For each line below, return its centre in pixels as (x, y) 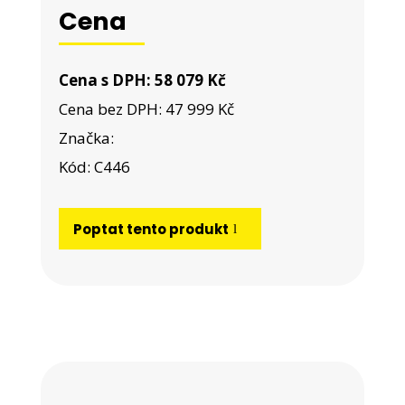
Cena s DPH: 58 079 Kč (142, 80)
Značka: (88, 138)
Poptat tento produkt (151, 229)
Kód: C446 (94, 167)
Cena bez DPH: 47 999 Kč (146, 109)
